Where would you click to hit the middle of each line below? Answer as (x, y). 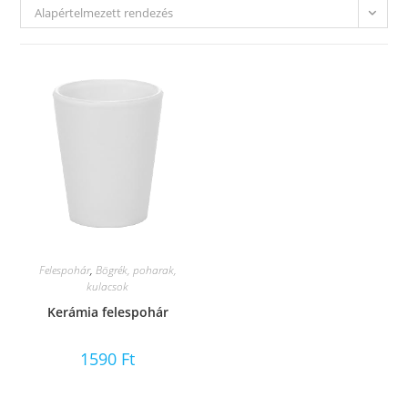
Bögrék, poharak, (136, 270)
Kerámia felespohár (107, 312)
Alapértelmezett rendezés (104, 13)
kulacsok (108, 287)
